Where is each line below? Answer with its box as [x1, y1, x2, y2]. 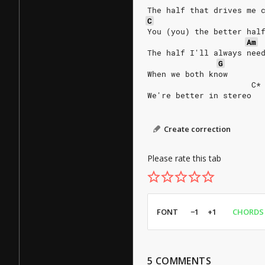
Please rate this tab [147, 153, 221, 164]
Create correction [164, 124, 231, 134]
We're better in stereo [147, 90, 251, 101]
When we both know [147, 69, 228, 79]
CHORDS [232, 206, 264, 217]
